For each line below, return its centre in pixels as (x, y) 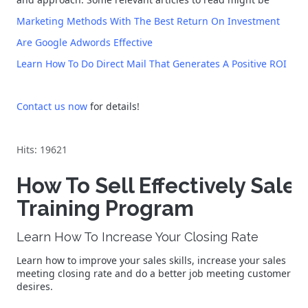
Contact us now (52, 106)
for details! (113, 106)
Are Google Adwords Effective (85, 42)
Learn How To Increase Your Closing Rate (137, 237)
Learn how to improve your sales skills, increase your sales (151, 260)
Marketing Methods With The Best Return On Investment (148, 21)
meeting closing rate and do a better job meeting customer (154, 273)
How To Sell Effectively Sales (162, 186)
